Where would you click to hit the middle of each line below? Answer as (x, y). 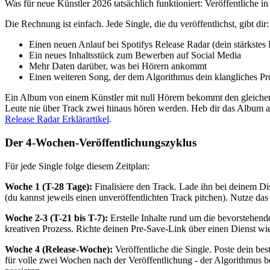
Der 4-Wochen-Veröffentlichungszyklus (101, 142)
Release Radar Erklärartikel (57, 119)
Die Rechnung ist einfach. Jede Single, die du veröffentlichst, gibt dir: (137, 24)
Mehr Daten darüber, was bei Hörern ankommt (118, 66)
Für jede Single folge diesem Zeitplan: (77, 166)
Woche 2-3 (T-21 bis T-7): (56, 218)
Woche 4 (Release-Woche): (59, 249)
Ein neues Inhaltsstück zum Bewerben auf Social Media (135, 55)
